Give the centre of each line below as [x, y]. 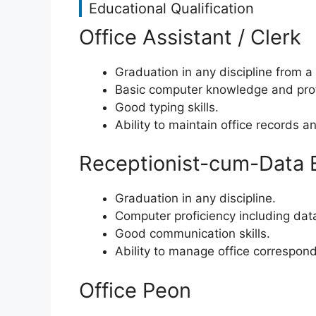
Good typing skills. [167, 107]
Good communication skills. [193, 233]
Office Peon [135, 290]
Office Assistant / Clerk [190, 37]
